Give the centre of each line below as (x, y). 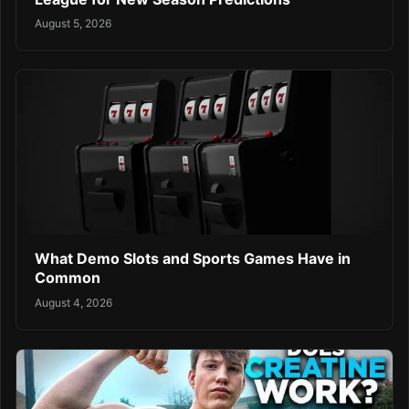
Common (68, 278)
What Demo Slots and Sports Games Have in (193, 259)
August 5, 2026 (73, 24)
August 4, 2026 (73, 302)
